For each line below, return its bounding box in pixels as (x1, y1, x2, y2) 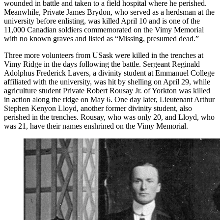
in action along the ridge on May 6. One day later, (4, 95, 160, 104)
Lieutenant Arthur (160, 95, 215, 104)
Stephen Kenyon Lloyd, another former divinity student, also (4, 104, 192, 113)
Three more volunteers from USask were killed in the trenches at (4, 51, 203, 60)
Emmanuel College (155, 69, 215, 78)
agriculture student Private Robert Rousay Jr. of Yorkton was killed (4, 86, 210, 95)
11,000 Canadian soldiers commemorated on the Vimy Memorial (4, 26, 204, 34)
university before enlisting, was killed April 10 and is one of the (4, 17, 200, 26)
